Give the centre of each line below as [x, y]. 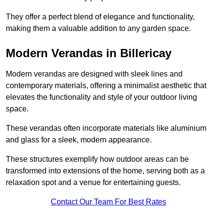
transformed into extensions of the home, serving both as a [105, 171]
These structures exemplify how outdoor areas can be [97, 159]
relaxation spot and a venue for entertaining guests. [93, 183]
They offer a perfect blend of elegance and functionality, [100, 17]
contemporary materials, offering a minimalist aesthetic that [106, 86]
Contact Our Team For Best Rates [108, 202]
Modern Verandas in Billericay [89, 53]
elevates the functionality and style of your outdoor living [101, 97]
